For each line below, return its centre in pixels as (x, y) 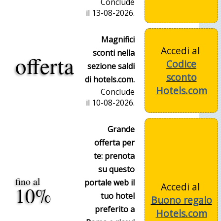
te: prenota (114, 156)
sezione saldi (111, 66)
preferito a (115, 209)
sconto (181, 77)
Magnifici (118, 40)
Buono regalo (181, 200)
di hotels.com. (110, 80)
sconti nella (114, 53)
